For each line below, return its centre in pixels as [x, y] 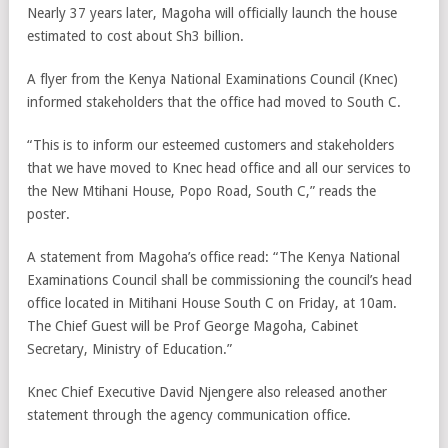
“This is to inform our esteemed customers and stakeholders [210, 144]
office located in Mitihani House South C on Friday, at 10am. [212, 302]
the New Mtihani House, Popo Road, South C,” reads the [201, 190]
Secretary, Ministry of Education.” [129, 348]
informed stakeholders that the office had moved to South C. [214, 101]
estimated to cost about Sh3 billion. [135, 35]
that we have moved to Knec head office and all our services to [219, 167]
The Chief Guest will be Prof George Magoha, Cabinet [192, 325]
